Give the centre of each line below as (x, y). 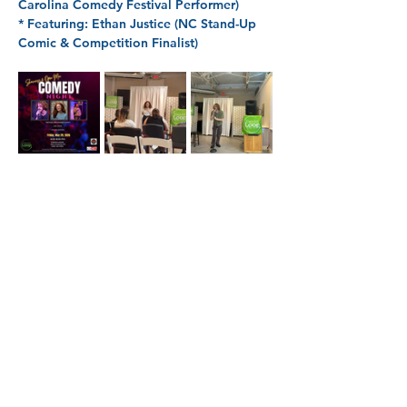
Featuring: (60, 24)
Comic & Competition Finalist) (108, 43)
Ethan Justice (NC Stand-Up (176, 24)
